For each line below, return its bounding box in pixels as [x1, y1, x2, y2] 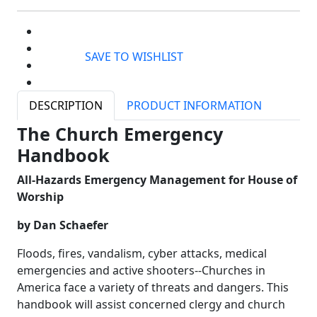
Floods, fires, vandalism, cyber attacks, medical [17, 245, 267, 261]
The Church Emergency [17, 121, 223, 146]
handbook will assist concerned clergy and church [17, 296, 285, 312]
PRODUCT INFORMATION [127, 97, 262, 113]
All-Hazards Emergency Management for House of [17, 171, 297, 188]
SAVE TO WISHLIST [82, 48, 183, 64]
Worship [17, 188, 64, 204]
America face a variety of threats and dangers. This [17, 279, 289, 295]
